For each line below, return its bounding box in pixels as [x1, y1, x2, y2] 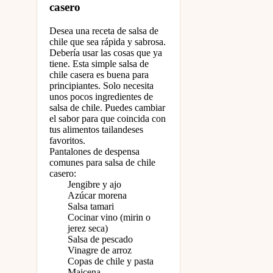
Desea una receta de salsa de [49, 26, 158, 37]
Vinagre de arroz [68, 245, 132, 256]
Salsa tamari [68, 201, 114, 212]
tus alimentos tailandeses [49, 124, 143, 135]
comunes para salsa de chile [49, 157, 155, 168]
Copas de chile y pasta [68, 256, 154, 267]
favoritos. [49, 135, 85, 146]
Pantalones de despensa [49, 146, 140, 157]
